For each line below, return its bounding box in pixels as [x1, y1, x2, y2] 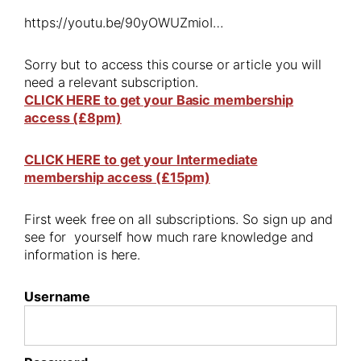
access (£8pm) [24, 110, 122, 127]
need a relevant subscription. [24, 74, 199, 91]
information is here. [24, 247, 140, 263]
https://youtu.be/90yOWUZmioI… [24, 15, 224, 31]
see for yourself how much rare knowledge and [24, 229, 313, 246]
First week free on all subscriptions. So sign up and [24, 211, 333, 228]
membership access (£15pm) [24, 169, 210, 186]
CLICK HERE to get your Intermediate [24, 151, 258, 168]
